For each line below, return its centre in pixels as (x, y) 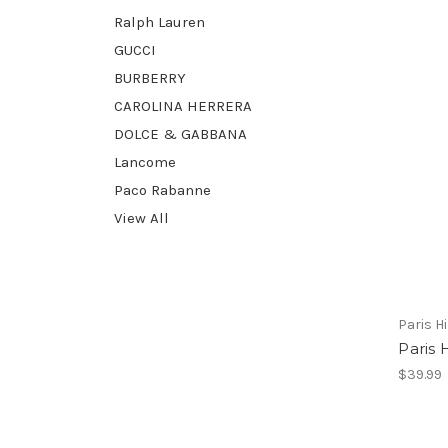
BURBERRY (150, 77)
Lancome (145, 161)
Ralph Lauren (159, 21)
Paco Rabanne (162, 189)
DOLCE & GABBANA (180, 133)
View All (141, 217)
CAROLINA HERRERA (183, 105)
